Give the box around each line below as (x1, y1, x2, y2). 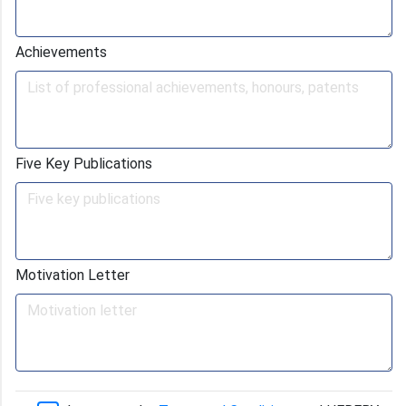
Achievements (15, 43, 107, 61)
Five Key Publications (15, 154, 152, 172)
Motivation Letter (15, 266, 130, 284)
